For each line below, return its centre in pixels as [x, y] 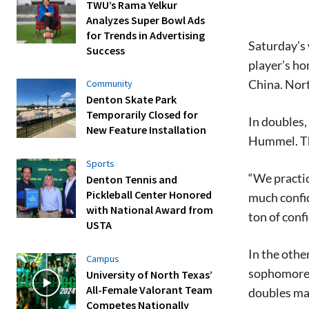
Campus [103, 258]
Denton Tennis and [132, 179]
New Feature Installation [147, 130]
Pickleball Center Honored [149, 194]
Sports [101, 163]
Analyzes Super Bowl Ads [146, 20]
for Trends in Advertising [146, 35]
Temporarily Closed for [142, 115]
